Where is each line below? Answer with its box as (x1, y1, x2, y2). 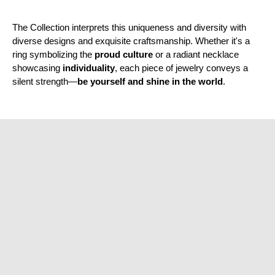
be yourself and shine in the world (77, 76, 223, 87)
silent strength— (12, 76, 77, 87)
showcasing (12, 63, 63, 74)
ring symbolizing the (12, 49, 95, 60)
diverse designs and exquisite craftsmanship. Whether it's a (12, 36, 250, 47)
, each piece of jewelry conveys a (115, 63, 248, 74)
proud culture (95, 49, 153, 60)
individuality (63, 63, 115, 74)
